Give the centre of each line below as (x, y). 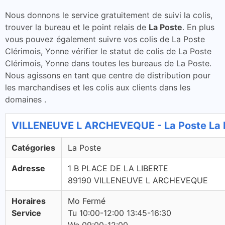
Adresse (28, 168)
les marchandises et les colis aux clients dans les (98, 87)
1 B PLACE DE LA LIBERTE (118, 168)
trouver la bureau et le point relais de (77, 27)
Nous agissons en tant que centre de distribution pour (108, 75)
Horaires (29, 201)
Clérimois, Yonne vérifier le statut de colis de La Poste (108, 51)
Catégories (33, 148)
